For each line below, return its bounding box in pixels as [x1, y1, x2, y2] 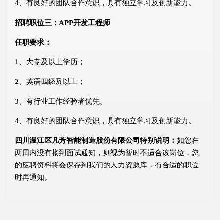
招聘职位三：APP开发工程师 [15, 19, 110, 27]
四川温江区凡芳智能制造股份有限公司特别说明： [15, 137, 177, 145]
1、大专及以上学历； [15, 58, 85, 66]
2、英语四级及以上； [15, 78, 85, 86]
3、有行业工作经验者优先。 [15, 97, 107, 106]
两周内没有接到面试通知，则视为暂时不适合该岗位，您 [15, 149, 199, 157]
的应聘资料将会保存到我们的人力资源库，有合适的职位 [15, 161, 199, 169]
